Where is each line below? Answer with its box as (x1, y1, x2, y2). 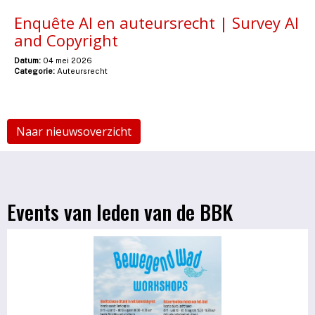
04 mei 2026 (41, 56, 92, 65)
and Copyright (14, 29, 118, 51)
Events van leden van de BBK (7, 195, 233, 226)
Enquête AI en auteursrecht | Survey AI (14, 11, 299, 33)
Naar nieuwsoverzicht (16, 123, 131, 139)
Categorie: (14, 66, 55, 75)
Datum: (14, 56, 41, 65)
